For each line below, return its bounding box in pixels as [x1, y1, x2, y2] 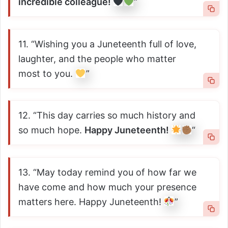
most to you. [18, 68, 75, 79]
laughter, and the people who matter [18, 53, 176, 64]
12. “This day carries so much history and [18, 110, 195, 121]
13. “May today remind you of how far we [18, 166, 196, 178]
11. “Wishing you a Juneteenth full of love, [18, 38, 196, 49]
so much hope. [18, 125, 84, 136]
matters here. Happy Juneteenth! [18, 196, 164, 207]
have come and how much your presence [18, 181, 196, 192]
